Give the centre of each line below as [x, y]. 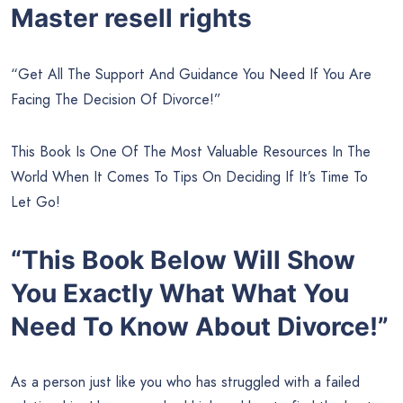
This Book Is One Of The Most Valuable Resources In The [191, 151]
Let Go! [36, 201]
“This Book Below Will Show [183, 260]
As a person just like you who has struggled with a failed [185, 382]
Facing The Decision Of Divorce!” [116, 99]
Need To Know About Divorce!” [200, 326]
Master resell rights [131, 18]
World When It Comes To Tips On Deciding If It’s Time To [189, 176]
